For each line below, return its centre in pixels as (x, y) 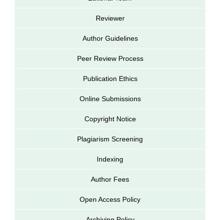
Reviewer (110, 18)
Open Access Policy (110, 199)
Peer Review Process (110, 58)
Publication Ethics (110, 78)
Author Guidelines (110, 38)
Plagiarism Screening (110, 139)
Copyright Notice (110, 119)
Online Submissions (110, 98)
